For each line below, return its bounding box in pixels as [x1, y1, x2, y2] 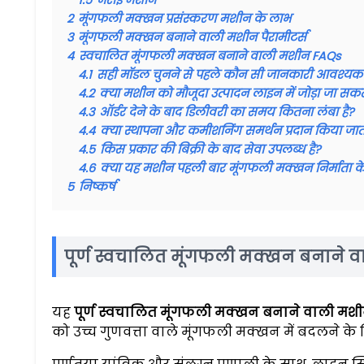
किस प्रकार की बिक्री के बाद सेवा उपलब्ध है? [100, 141, 321, 158]
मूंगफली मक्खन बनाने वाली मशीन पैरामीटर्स [78, 28, 306, 45]
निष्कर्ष [79, 178, 115, 195]
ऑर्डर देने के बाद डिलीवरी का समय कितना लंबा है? [99, 103, 354, 120]
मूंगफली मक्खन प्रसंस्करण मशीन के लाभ [78, 10, 291, 27]
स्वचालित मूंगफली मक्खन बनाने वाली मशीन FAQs [79, 47, 341, 64]
